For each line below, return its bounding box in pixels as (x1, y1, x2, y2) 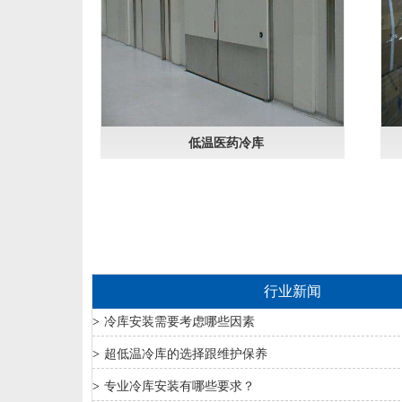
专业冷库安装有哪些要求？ (104, 380, 255, 393)
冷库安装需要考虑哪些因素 (104, 315, 255, 328)
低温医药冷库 (188, 136, 264, 150)
